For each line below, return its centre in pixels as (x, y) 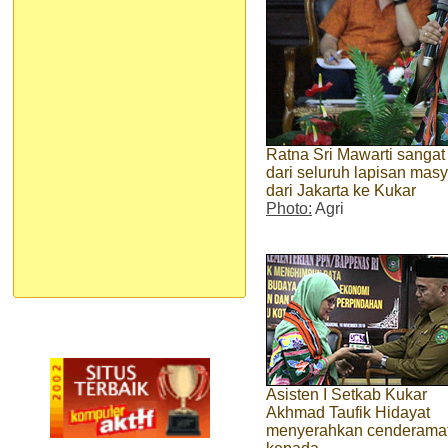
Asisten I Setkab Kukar (346, 394)
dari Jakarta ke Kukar (341, 190)
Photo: (289, 208)
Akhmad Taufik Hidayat (348, 412)
